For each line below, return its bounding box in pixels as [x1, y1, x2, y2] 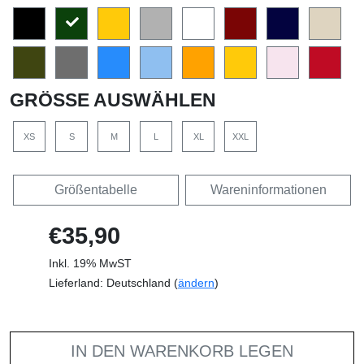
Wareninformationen [210, 182, 327, 197]
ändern [178, 275, 214, 289]
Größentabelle [54, 182, 137, 197]
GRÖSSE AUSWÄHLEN [10, 89, 202, 110]
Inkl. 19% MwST [49, 256, 132, 270]
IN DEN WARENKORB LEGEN [71, 341, 293, 360]
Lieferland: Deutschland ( [49, 275, 178, 289]
